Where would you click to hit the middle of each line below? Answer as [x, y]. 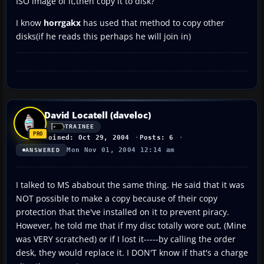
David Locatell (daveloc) [98, 115]
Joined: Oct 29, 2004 [87, 137]
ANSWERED [43, 150]
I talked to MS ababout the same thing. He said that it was [130, 184]
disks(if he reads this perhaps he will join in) [103, 36]
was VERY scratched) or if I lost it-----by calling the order [126, 239]
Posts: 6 [156, 137]
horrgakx [61, 22]
